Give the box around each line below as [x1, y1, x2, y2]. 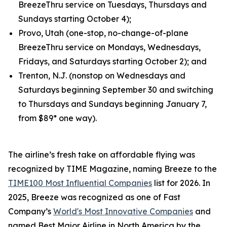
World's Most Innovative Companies [53, 206, 193, 216]
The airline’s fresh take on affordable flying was [8, 149, 195, 160]
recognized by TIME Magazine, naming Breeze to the [8, 164, 217, 174]
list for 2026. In [152, 178, 210, 188]
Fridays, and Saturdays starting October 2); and [18, 56, 207, 66]
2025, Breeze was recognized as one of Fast [8, 192, 180, 202]
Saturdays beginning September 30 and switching [18, 85, 213, 95]
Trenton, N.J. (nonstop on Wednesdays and [18, 70, 185, 81]
